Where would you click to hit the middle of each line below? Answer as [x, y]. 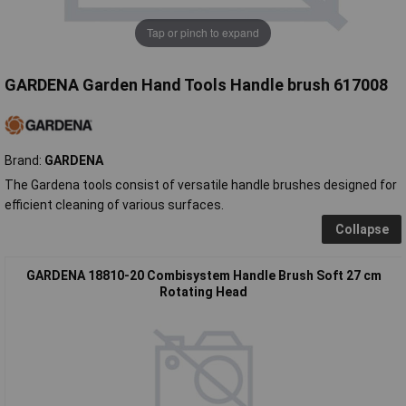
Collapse [362, 229]
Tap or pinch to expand [203, 33]
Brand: [24, 160]
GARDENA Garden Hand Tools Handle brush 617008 [196, 84]
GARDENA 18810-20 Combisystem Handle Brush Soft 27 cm [203, 275]
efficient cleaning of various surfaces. [114, 204]
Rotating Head [203, 291]
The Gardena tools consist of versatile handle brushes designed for [201, 184]
